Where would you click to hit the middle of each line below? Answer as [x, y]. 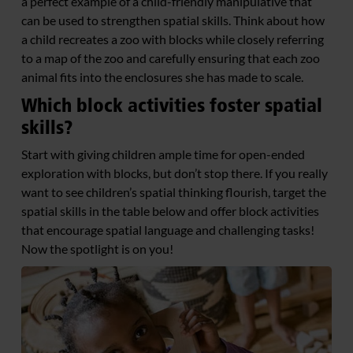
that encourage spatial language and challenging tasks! [168, 230]
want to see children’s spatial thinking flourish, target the [174, 192]
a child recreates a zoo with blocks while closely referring [173, 39]
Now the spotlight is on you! [97, 249]
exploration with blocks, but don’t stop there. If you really [175, 173]
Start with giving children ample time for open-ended [163, 154]
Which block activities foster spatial [172, 106]
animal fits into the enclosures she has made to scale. [162, 77]
